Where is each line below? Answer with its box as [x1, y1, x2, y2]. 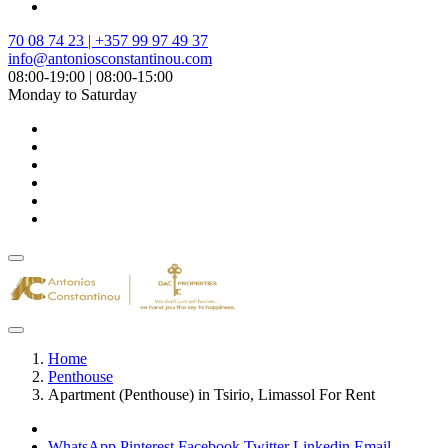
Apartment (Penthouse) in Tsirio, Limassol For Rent [48, 386, 375, 403]
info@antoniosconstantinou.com [8, 50, 212, 67]
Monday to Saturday [8, 86, 137, 103]
